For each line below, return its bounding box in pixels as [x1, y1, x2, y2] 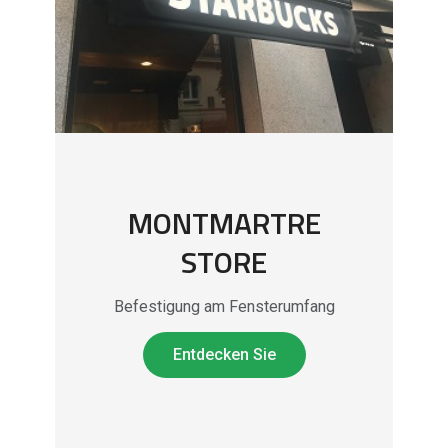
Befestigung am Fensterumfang [113, 296, 335, 316]
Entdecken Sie [172, 344, 276, 364]
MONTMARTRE [127, 199, 321, 246]
